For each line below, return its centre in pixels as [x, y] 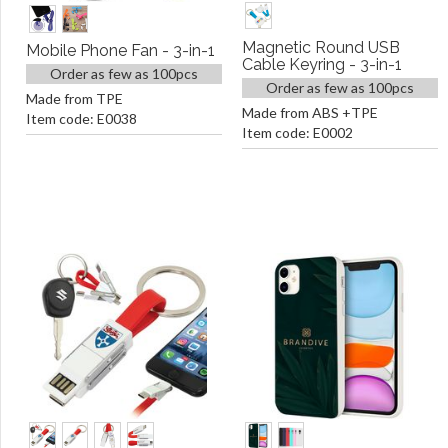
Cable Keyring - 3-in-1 [322, 64]
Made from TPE [74, 99]
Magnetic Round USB [321, 47]
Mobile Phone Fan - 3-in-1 [120, 51]
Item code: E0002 [297, 132]
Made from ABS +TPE [310, 112]
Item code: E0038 [81, 119]
